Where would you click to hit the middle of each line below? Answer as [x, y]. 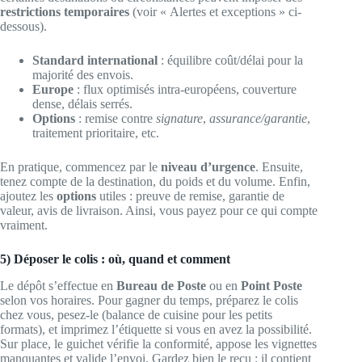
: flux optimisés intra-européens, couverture [185, 89]
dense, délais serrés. [82, 103]
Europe [53, 89]
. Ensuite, [279, 166]
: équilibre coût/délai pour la [230, 60]
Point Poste [271, 285]
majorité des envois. [83, 74]
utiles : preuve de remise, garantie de [190, 196]
